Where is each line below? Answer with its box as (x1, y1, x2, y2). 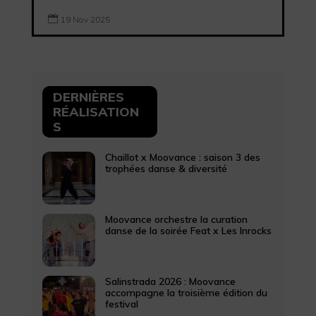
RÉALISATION (52, 103, 139, 120)
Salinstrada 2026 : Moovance (104, 274, 236, 288)
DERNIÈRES (52, 88, 124, 105)
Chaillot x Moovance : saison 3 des (104, 150, 260, 164)
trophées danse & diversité (104, 162, 227, 175)
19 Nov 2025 (60, 13, 110, 25)
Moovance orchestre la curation (104, 212, 248, 226)
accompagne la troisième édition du (104, 286, 267, 299)
